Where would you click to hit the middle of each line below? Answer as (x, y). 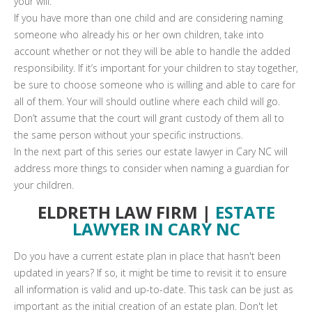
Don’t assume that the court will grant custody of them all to (149, 118)
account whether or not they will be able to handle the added (152, 51)
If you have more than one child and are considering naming (148, 18)
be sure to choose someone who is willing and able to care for (155, 85)
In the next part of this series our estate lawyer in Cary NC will (151, 151)
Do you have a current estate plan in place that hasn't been (147, 256)
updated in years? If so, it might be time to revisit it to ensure (150, 273)
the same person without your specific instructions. (128, 135)
